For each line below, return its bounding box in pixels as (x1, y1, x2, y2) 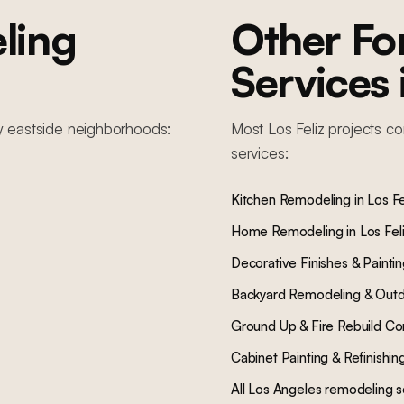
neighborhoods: (62, 119, 171, 138)
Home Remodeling (231, 223, 344, 240)
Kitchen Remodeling (231, 191, 351, 208)
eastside (7, 119, 63, 138)
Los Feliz (268, 119, 325, 138)
